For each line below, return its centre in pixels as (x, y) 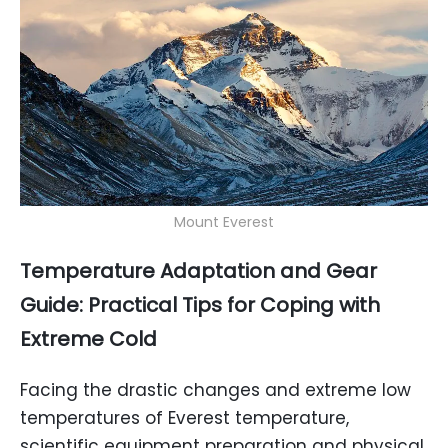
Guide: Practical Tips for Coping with (200, 305)
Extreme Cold (88, 339)
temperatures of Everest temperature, (184, 418)
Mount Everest (224, 222)
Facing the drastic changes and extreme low (215, 390)
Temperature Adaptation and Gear (198, 271)
